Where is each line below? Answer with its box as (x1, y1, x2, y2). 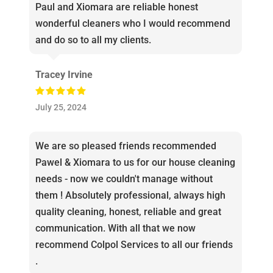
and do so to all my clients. (35, 34, 151, 46)
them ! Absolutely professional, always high (35, 190, 225, 202)
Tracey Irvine (35, 69, 93, 81)
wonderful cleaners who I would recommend (35, 18, 230, 30)
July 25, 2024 (35, 102, 87, 113)
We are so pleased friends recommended (35, 140, 216, 152)
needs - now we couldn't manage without (35, 173, 213, 185)
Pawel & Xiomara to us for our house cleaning (35, 157, 235, 169)
